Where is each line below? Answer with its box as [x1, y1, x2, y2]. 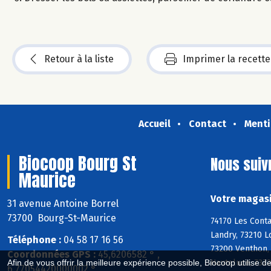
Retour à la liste [44, 53, 114, 65]
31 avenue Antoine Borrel [7, 197, 121, 209]
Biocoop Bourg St [19, 150, 137, 176]
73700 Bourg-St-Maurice [7, 212, 116, 224]
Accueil [138, 117, 171, 129]
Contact [188, 117, 226, 129]
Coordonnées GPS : [7, 249, 96, 261]
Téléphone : [7, 234, 61, 246]
